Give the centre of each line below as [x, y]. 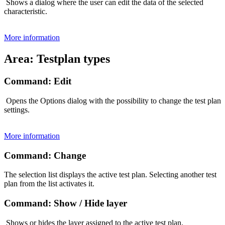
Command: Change [45, 155]
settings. [17, 109]
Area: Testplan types [57, 59]
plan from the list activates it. [49, 184]
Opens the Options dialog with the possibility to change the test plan [113, 100]
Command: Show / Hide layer [66, 203]
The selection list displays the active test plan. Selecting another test [110, 175]
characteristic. [26, 12]
